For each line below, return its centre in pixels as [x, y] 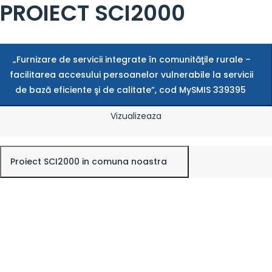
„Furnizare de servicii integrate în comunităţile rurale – [131, 59]
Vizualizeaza [136, 116]
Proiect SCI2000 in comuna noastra [90, 161]
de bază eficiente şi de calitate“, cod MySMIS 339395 [131, 90]
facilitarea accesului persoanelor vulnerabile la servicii [131, 74]
